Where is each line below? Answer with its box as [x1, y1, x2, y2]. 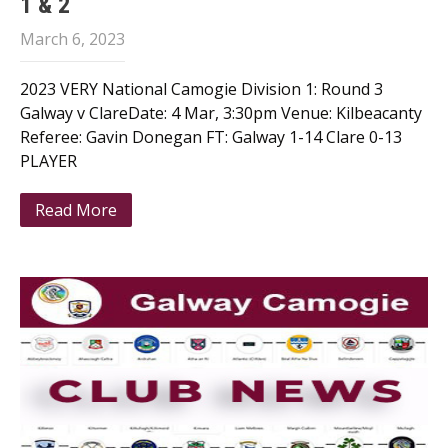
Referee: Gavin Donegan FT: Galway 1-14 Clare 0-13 [20, 126, 402, 148]
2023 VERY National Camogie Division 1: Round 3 [20, 78, 383, 100]
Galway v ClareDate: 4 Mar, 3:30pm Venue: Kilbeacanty [20, 102, 422, 124]
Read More [35, 199, 117, 221]
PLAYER [20, 150, 77, 172]
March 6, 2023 [20, 28, 125, 50]
